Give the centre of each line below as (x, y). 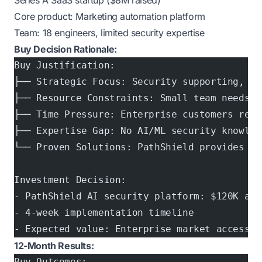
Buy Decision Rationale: (65, 49)
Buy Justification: (65, 65)
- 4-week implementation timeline (104, 213)
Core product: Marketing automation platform (110, 16)
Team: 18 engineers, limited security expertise (109, 33)
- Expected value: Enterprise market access (132, 229)
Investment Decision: (70, 180)
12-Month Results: (54, 246)
